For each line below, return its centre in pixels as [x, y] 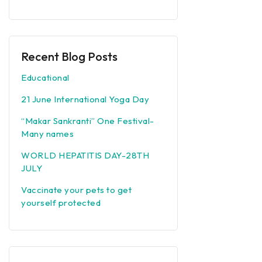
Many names [47, 134]
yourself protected [61, 203]
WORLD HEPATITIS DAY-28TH [85, 155]
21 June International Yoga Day [85, 99]
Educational [45, 77]
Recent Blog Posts [69, 56]
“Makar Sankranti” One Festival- [88, 121]
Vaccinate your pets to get [76, 190]
